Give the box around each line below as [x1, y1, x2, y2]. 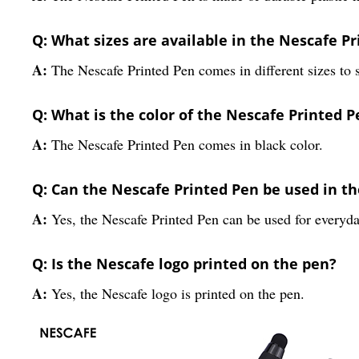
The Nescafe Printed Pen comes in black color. [51, 134, 323, 154]
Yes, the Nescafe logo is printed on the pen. [51, 283, 305, 303]
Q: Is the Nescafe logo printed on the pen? [32, 253, 337, 273]
